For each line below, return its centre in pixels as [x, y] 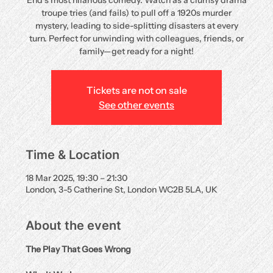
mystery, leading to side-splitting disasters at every [136, 26]
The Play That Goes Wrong [79, 249]
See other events [136, 105]
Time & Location [73, 155]
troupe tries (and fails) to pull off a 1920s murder [136, 13]
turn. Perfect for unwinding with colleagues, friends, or [136, 38]
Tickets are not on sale [136, 90]
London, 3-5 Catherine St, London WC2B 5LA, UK [122, 190]
